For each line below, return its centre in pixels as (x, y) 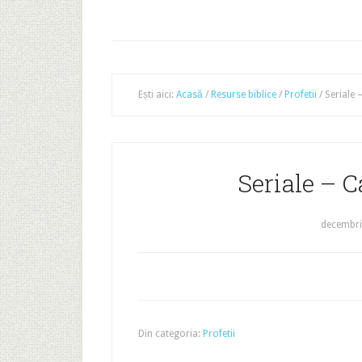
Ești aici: (157, 95)
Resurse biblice (244, 95)
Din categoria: (170, 334)
